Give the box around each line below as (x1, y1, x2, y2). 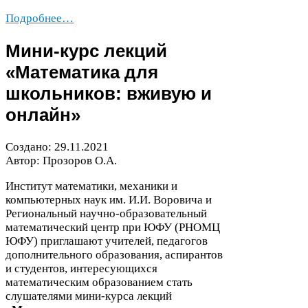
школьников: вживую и (5, 82, 212, 104)
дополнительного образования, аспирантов (5, 248, 223, 262)
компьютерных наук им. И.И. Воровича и (5, 193, 212, 207)
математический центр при (5, 221, 144, 234)
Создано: (5, 140, 54, 154)
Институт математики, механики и (5, 179, 177, 193)
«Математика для (5, 61, 158, 82)
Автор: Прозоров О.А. (5, 154, 117, 168)
